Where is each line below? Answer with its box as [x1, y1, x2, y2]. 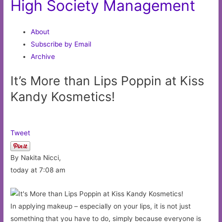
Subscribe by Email [31, 40, 92, 48]
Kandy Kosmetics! [10, 89, 115, 105]
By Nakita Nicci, [10, 154, 61, 162]
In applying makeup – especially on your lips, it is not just [10, 202, 191, 210]
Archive [31, 52, 55, 60]
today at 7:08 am [10, 166, 66, 174]
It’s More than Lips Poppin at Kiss [10, 73, 205, 89]
